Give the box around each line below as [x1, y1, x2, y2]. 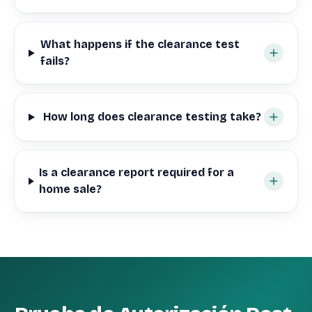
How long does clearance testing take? [42, 110, 261, 124]
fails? [40, 54, 70, 68]
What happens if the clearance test [40, 38, 240, 52]
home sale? [39, 182, 102, 196]
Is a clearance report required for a [39, 166, 235, 180]
